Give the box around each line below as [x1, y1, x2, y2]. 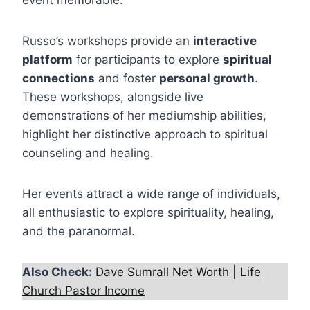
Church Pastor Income [22, 284, 145, 298]
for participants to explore [73, 53, 223, 67]
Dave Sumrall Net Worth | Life [95, 265, 261, 280]
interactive [193, 34, 257, 48]
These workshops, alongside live [22, 90, 203, 104]
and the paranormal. [22, 224, 135, 239]
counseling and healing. [22, 146, 154, 161]
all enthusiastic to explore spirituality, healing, [22, 206, 274, 220]
